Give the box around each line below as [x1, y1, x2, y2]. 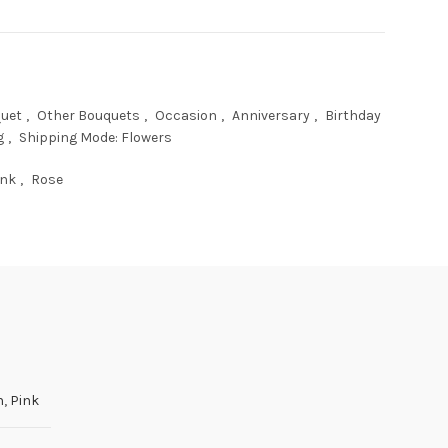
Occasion [154, 107, 217, 125]
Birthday [324, 107, 381, 125]
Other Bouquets [36, 107, 140, 125]
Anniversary [231, 107, 310, 125]
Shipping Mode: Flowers [18, 129, 172, 147]
